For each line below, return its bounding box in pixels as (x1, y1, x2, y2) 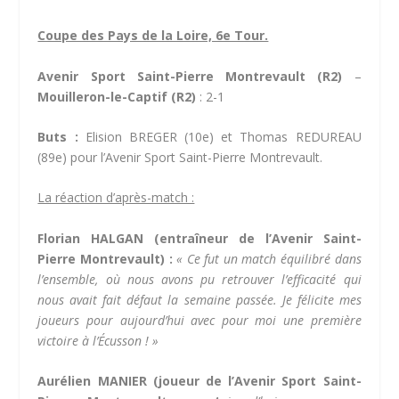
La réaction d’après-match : (37, 189, 195, 207)
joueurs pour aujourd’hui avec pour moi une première (37, 311, 362, 329)
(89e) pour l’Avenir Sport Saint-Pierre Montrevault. (37, 149, 323, 167)
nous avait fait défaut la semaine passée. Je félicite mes (37, 290, 362, 308)
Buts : (37, 128, 78, 146)
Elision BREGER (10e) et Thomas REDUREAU (77, 128, 362, 146)
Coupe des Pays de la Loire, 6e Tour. (37, 27, 269, 45)
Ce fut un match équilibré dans (186, 249, 362, 267)
